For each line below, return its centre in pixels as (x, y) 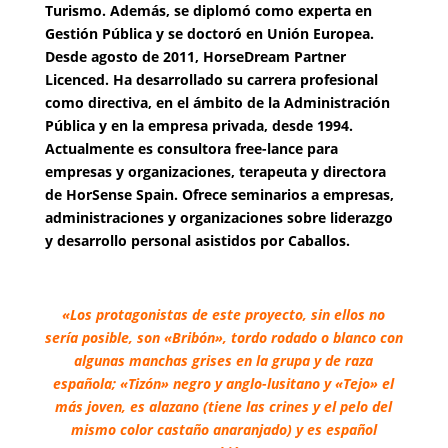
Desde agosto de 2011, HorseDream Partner (195, 56)
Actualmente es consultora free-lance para (191, 148)
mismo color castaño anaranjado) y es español (223, 429)
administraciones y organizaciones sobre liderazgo (218, 217)
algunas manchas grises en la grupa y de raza (224, 360)
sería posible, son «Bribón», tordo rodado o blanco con (223, 337)
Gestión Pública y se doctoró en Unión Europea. (209, 33)
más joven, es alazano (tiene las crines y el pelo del (224, 406)
